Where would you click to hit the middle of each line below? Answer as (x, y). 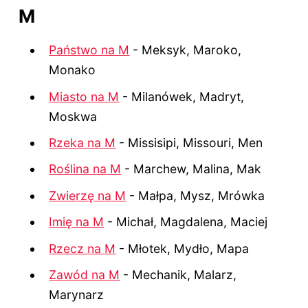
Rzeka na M (82, 143)
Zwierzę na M (88, 195)
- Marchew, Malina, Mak (191, 169)
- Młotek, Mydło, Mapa (183, 248)
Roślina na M (85, 169)
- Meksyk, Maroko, (186, 50)
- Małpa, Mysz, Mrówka (196, 195)
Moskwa (73, 116)
